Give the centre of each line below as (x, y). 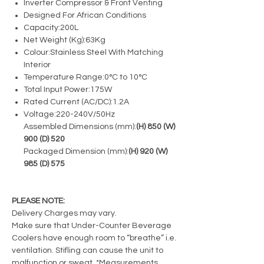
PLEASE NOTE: (38, 201)
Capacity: (42, 27)
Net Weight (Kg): (55, 40)
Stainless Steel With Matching (107, 52)
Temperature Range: (64, 77)
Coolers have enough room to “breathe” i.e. (94, 238)
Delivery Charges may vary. (64, 213)
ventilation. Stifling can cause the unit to (88, 250)
